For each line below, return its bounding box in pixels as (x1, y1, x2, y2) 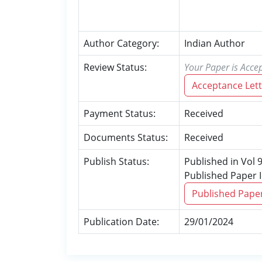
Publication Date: (84, 215, 159, 228)
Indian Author (184, 37, 245, 50)
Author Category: (84, 37, 159, 50)
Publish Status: (84, 155, 149, 168)
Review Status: (84, 61, 147, 74)
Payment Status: (84, 107, 156, 120)
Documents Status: (84, 131, 168, 144)
